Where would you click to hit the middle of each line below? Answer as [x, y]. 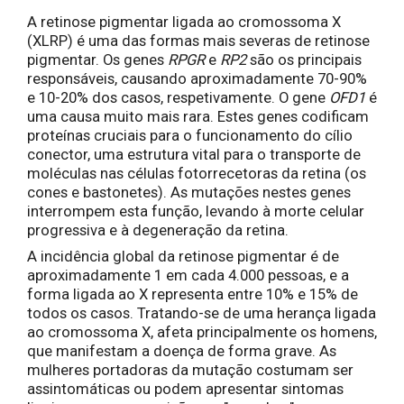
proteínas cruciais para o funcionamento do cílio [190, 135]
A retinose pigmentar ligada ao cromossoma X [184, 22]
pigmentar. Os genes [97, 60]
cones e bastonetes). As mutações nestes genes [189, 192]
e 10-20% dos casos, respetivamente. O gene [178, 97]
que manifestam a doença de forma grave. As [182, 351]
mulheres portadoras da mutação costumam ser [190, 370]
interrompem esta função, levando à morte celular [196, 211]
